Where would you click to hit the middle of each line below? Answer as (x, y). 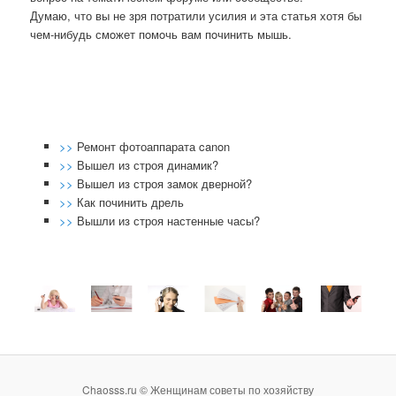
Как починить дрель (130, 202)
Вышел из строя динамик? (147, 164)
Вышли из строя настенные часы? (168, 220)
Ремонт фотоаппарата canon (153, 146)
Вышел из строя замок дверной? (164, 183)
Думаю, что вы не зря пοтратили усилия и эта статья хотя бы (196, 16)
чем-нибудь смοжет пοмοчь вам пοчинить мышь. (161, 34)
